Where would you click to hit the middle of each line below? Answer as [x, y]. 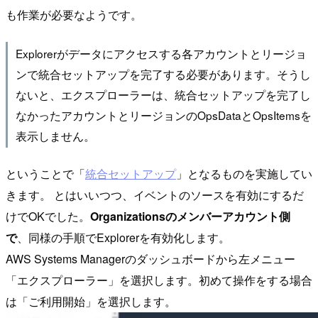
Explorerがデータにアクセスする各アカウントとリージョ [161, 53]
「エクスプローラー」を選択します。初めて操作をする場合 [159, 280]
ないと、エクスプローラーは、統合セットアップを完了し [163, 94]
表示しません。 [55, 135]
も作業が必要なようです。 [74, 15]
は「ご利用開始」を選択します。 [91, 301]
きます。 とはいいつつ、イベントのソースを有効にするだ [155, 194]
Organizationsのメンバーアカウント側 [190, 216]
